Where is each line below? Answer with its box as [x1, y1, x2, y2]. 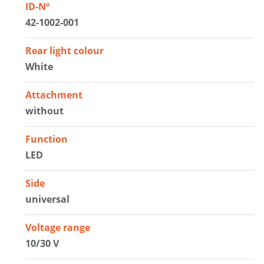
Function [25, 132, 68, 146]
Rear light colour [25, 44, 104, 57]
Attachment [25, 88, 83, 101]
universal [25, 192, 70, 206]
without [25, 104, 64, 117]
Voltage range [25, 220, 91, 234]
